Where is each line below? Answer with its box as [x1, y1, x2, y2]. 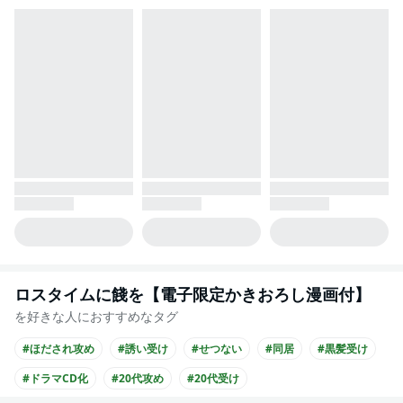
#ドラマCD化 [22, 371, 88, 387]
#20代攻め [112, 371, 164, 387]
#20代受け [187, 371, 239, 387]
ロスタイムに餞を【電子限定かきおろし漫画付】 [14, 283, 371, 306]
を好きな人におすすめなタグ [14, 308, 178, 326]
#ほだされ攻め [22, 341, 94, 357]
